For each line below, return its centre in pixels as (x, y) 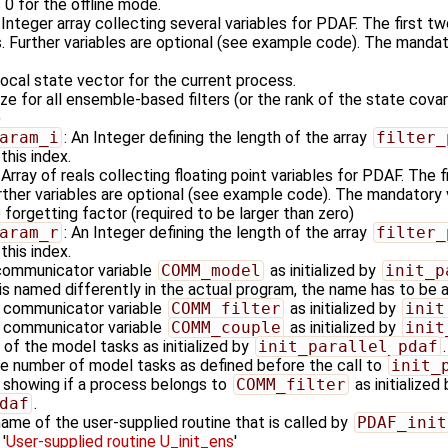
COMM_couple (225, 327)
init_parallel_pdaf (347, 346)
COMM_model (210, 270)
